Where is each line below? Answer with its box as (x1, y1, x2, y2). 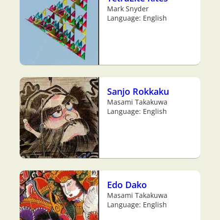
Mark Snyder (107, 3, 149, 13)
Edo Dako (107, 178, 147, 191)
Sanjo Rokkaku (107, 84, 169, 97)
